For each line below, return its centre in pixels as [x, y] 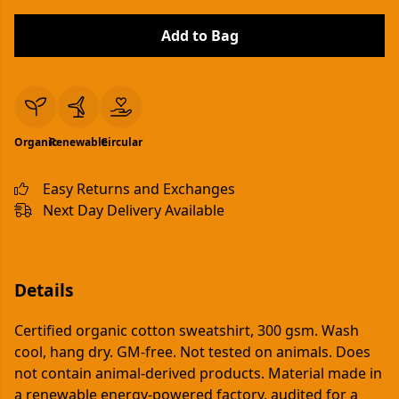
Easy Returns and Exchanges [139, 189]
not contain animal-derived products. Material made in [198, 374]
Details [44, 290]
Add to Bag [199, 36]
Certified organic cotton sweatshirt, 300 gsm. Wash [187, 331]
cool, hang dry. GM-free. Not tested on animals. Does [192, 352]
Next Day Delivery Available [134, 210]
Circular [121, 142]
